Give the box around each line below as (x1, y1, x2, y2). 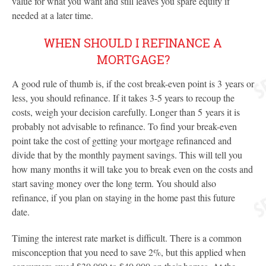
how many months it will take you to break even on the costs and (12, 163, 253, 175)
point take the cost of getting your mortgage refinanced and (12, 134, 232, 147)
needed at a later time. (12, 9, 93, 21)
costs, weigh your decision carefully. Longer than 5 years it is (12, 106, 240, 118)
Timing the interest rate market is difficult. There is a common (12, 232, 242, 244)
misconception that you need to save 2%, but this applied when (12, 246, 246, 258)
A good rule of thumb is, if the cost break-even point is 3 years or (12, 77, 254, 90)
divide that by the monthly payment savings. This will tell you (12, 148, 242, 161)
